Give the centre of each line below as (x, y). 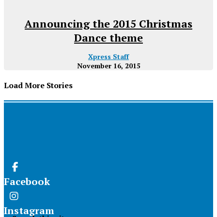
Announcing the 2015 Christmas (108, 23)
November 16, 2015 (108, 65)
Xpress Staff (108, 56)
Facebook (27, 182)
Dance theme (108, 37)
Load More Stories (38, 85)
